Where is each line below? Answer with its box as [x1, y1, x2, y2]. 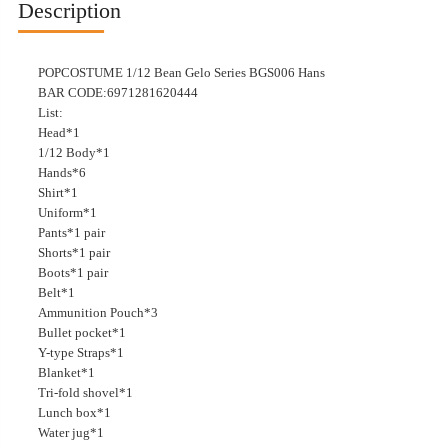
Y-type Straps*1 [37, 344, 124, 360]
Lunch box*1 [37, 404, 111, 420]
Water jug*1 [37, 424, 104, 440]
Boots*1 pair [37, 264, 108, 280]
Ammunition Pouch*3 [37, 304, 158, 320]
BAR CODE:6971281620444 [37, 84, 198, 100]
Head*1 [37, 124, 80, 140]
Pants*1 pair [37, 224, 105, 240]
